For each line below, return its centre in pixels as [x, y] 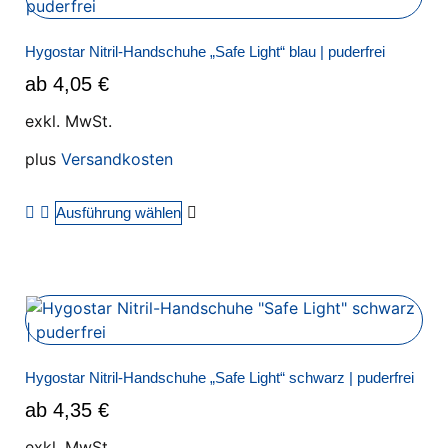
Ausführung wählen [118, 212]
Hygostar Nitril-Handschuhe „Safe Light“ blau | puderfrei [205, 52]
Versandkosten [117, 159]
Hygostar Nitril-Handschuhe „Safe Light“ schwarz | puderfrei [219, 378]
